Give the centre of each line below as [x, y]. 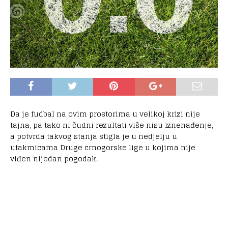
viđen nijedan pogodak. [54, 158]
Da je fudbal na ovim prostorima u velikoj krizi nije [105, 113]
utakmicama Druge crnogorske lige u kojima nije [103, 147]
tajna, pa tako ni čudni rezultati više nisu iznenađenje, [112, 125]
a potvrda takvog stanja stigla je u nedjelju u [94, 136]
